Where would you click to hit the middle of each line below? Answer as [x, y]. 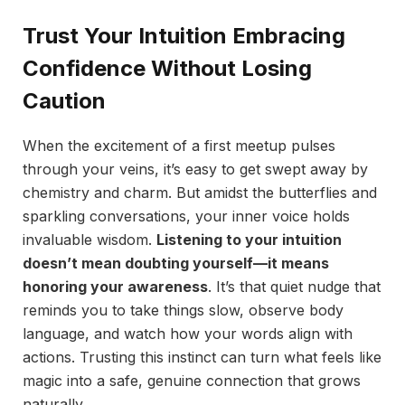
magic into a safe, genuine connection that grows [192, 381]
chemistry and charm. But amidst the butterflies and [200, 193]
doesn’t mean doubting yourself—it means [176, 264]
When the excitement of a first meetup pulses [179, 146]
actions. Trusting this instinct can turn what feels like [202, 358]
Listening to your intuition [249, 240]
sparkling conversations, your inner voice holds [186, 217]
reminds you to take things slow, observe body [183, 311]
